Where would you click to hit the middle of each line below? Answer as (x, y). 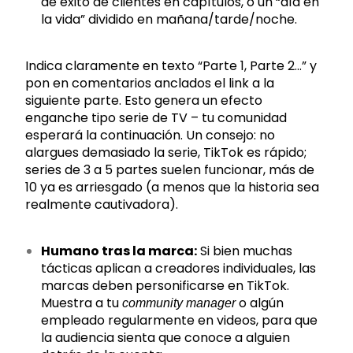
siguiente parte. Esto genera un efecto (144, 100)
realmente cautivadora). (102, 204)
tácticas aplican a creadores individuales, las (179, 268)
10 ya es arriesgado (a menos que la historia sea (173, 187)
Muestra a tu (82, 303)
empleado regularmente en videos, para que (180, 320)
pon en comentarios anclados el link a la (150, 83)
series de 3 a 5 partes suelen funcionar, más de (170, 170)
